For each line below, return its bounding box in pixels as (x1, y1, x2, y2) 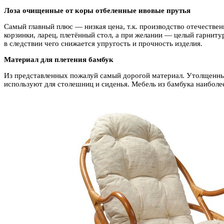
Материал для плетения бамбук (4, 55, 113, 63)
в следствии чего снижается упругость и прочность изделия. (4, 39, 202, 47)
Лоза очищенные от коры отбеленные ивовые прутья (4, 6, 190, 14)
